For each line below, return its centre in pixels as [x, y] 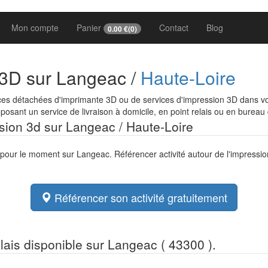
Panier [90, 28]
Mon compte [35, 28]
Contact [174, 28]
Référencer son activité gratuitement [139, 198]
